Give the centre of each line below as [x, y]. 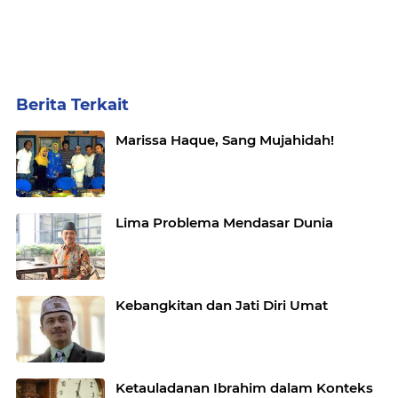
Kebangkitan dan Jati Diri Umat [222, 305]
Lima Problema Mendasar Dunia [224, 223]
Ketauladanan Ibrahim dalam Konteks [244, 388]
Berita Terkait [72, 105]
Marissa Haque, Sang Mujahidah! [225, 140]
